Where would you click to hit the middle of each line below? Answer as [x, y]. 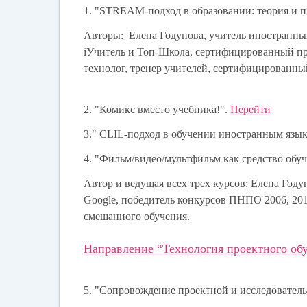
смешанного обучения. [137, 216]
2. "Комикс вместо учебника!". [157, 109]
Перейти [251, 109]
